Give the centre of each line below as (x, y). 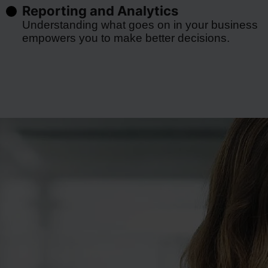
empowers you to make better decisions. (126, 38)
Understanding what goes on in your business (140, 25)
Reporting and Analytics (100, 11)
